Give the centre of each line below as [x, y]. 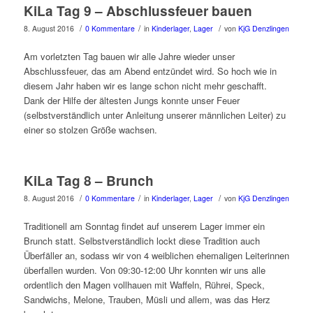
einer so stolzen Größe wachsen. [90, 130]
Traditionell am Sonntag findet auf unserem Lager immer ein [144, 226]
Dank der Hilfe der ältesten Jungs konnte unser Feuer [131, 101]
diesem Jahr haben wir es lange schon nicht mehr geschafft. [145, 86]
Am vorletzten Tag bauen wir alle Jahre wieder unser [129, 57]
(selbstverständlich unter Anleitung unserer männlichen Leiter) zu [154, 115]
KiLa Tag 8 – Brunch [88, 181]
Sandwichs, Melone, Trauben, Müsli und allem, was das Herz [147, 300]
